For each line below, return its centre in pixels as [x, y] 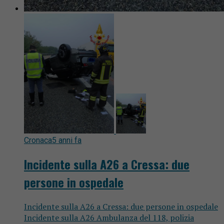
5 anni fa [67, 140]
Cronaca [38, 140]
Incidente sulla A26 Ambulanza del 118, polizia [109, 217]
